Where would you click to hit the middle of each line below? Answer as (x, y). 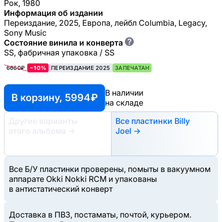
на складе (124, 103)
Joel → (128, 131)
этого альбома (38, 131)
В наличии (124, 93)
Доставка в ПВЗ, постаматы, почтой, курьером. (100, 214)
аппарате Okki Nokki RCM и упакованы (83, 179)
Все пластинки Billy (153, 121)
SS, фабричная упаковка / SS (59, 52)
